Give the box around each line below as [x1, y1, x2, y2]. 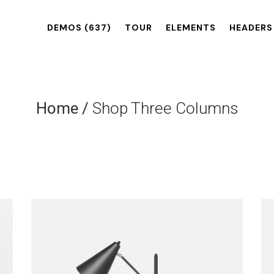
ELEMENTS [166, 22, 216, 33]
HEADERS [229, 22, 273, 33]
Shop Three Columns [92, 99, 239, 117]
